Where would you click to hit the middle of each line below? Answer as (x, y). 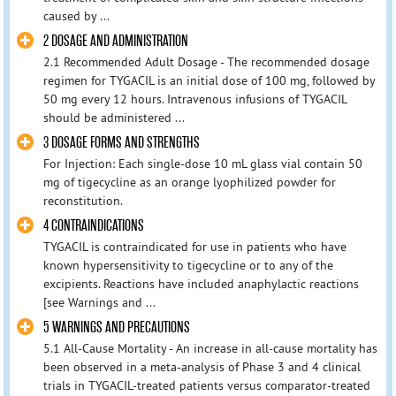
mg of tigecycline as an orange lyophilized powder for (189, 183)
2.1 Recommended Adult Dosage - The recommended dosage (206, 62)
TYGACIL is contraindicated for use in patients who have (194, 247)
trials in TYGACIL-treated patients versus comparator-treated (206, 386)
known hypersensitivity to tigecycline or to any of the (188, 266)
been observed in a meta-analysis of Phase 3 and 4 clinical (202, 367)
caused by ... (76, 15)
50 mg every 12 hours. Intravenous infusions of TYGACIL (194, 99)
